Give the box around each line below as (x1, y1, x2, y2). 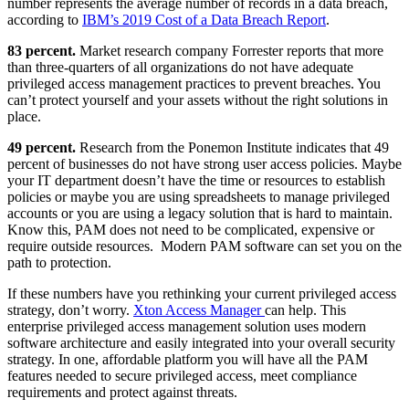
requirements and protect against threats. (7, 383, 237, 400)
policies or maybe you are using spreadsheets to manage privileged (7, 188, 390, 204)
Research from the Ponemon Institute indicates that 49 (76, 139, 389, 155)
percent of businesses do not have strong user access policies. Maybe (7, 155, 402, 172)
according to (7, 11, 82, 27)
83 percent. (7, 42, 76, 58)
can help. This (265, 301, 346, 318)
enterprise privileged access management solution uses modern (7, 318, 366, 334)
